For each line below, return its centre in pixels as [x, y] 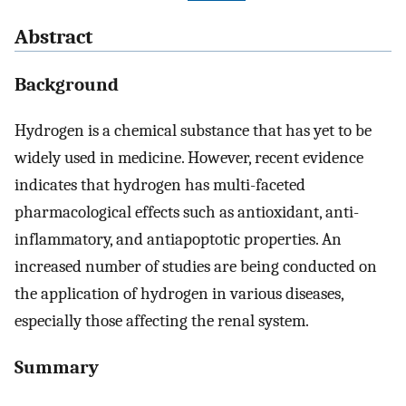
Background [67, 84]
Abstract [53, 38]
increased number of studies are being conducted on [196, 266]
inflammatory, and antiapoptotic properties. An [178, 239]
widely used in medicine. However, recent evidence [189, 157]
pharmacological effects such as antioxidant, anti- [187, 212]
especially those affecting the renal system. [162, 320]
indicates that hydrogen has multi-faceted [160, 184]
